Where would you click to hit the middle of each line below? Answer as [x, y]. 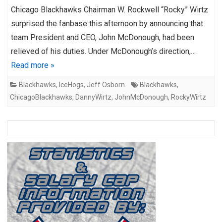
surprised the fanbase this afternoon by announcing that [107, 23]
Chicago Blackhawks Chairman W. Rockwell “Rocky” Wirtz [110, 9]
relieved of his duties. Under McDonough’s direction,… [103, 51]
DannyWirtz [93, 97]
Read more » [33, 65]
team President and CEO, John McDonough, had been [103, 37]
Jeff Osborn [106, 84]
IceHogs [71, 84]
